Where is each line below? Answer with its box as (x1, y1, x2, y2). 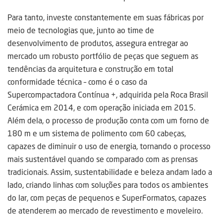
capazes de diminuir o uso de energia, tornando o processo (7, 141, 211, 152)
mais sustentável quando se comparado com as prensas (7, 154, 198, 165)
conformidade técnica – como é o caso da (7, 76, 147, 88)
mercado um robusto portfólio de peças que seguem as (7, 51, 198, 62)
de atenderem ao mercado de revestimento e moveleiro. (7, 205, 203, 217)
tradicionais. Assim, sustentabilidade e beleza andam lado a (7, 166, 212, 178)
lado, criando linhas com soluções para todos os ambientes (7, 179, 208, 191)
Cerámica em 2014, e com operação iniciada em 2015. (7, 102, 195, 113)
